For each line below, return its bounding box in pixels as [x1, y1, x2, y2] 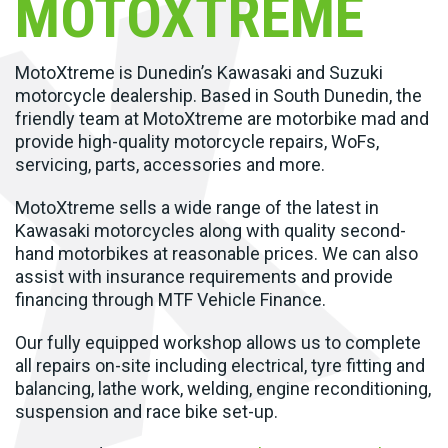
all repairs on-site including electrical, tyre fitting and [15, 354, 425, 376]
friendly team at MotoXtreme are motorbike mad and [15, 107, 429, 129]
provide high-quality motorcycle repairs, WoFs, [15, 130, 379, 152]
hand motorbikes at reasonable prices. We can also [15, 242, 418, 264]
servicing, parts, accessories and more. [15, 153, 325, 175]
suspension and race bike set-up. [15, 400, 278, 422]
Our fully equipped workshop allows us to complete [15, 331, 421, 353]
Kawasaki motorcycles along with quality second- [15, 219, 406, 241]
